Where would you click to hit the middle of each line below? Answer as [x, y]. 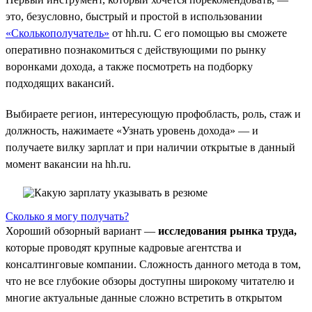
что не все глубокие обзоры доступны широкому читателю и [150, 281]
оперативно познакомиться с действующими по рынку [136, 49]
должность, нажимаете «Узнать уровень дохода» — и [132, 130]
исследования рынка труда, [227, 231]
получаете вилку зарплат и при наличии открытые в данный [150, 147]
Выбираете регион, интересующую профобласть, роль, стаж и [153, 114]
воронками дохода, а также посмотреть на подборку [129, 66]
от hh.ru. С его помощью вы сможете [198, 33]
